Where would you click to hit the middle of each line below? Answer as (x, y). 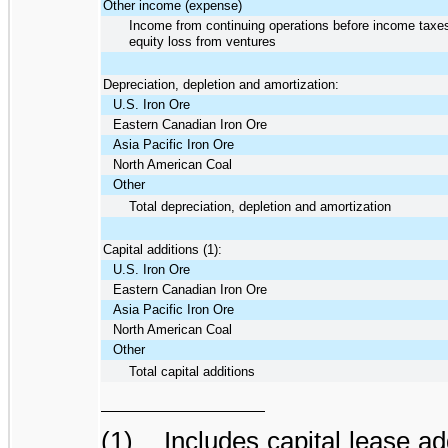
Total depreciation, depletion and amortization (260, 206)
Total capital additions (192, 371)
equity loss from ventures (202, 41)
